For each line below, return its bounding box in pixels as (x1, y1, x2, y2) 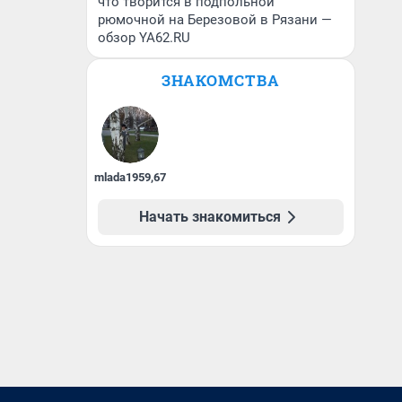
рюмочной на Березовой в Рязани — (98, 12, 332, 28)
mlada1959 (94, 170, 152, 184)
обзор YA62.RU (98, 30, 190, 46)
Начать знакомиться (139, 208, 281, 225)
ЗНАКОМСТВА (162, 70, 280, 91)
